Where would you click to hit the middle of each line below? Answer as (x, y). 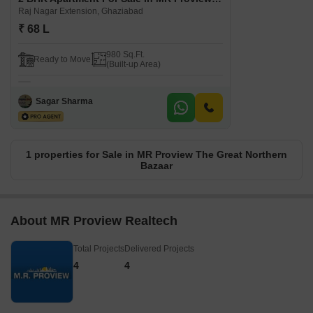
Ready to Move (62, 60)
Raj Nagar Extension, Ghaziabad (81, 12)
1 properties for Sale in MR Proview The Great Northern (156, 155)
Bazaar (156, 166)
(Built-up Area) (133, 65)
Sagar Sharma (64, 101)
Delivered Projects (159, 249)
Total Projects (99, 249)
